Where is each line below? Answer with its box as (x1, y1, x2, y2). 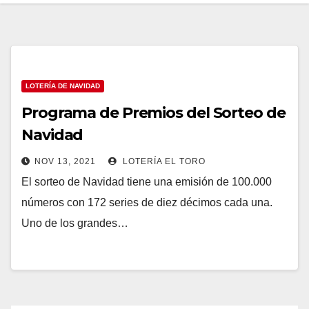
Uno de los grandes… (21, 217, 128, 229)
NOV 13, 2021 (34, 157, 96, 166)
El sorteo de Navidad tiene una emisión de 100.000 (21, 176, 272, 188)
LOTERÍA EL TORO (120, 157, 206, 166)
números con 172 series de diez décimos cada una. (21, 197, 272, 208)
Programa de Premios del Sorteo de (21, 103, 286, 122)
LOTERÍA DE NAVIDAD (26, 82, 100, 90)
